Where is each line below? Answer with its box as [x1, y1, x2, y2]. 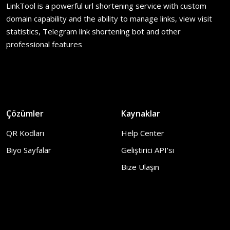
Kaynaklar [121, 108, 160, 119]
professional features [6, 39, 82, 49]
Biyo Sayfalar [6, 145, 51, 155]
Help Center [121, 128, 164, 138]
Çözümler [6, 108, 44, 119]
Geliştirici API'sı [121, 145, 174, 155]
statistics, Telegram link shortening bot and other [6, 26, 181, 36]
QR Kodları [6, 128, 44, 138]
